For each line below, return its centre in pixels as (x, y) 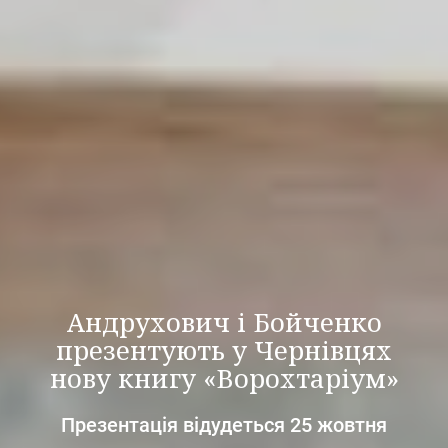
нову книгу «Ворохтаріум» (224, 377)
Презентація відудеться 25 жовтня (224, 424)
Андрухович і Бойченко (224, 321)
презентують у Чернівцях (224, 349)
